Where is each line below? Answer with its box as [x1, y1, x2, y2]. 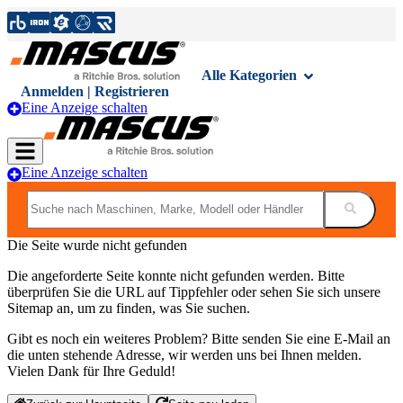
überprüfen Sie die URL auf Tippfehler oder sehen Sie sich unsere [7, 283, 381, 300]
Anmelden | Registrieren [21, 84, 169, 99]
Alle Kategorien [201, 67, 297, 83]
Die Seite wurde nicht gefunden [7, 237, 187, 253]
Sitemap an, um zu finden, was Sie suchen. [7, 300, 250, 316]
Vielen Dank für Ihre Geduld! [7, 363, 175, 379]
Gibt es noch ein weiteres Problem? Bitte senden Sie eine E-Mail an [7, 330, 390, 346]
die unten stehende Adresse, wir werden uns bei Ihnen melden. [7, 346, 362, 363]
